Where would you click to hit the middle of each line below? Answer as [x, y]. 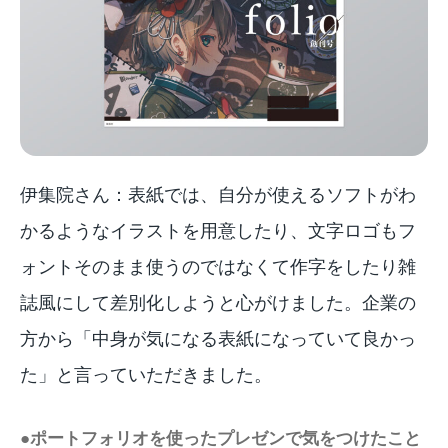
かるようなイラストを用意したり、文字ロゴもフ [218, 230]
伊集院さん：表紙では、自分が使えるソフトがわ [218, 194]
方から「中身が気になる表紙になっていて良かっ [218, 338]
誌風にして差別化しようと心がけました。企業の [218, 302]
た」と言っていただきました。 [146, 374]
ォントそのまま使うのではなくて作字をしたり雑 [218, 266]
